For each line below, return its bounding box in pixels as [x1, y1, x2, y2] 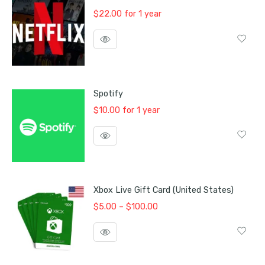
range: [157, 214, 181, 224]
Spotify [93, 88, 123, 99]
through [157, 240, 188, 250]
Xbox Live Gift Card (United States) [93, 185, 234, 195]
